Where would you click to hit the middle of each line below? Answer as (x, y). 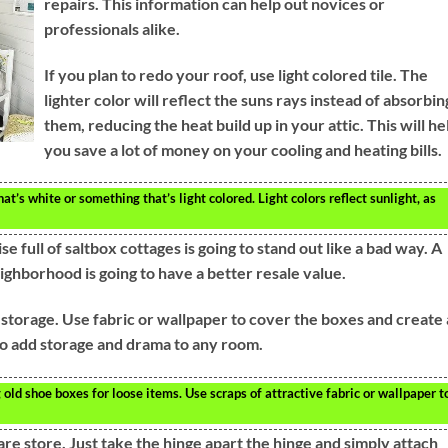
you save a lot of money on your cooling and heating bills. (243, 149)
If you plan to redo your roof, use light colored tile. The (236, 74)
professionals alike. (112, 28)
